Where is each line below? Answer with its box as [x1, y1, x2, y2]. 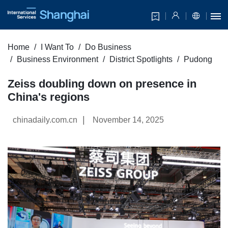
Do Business [85, 43, 131, 52]
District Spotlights [109, 55, 173, 64]
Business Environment [17, 55, 98, 64]
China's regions [8, 91, 90, 104]
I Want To [41, 43, 74, 52]
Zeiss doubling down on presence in [8, 77, 196, 91]
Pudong [184, 55, 212, 64]
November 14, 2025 [93, 116, 164, 125]
